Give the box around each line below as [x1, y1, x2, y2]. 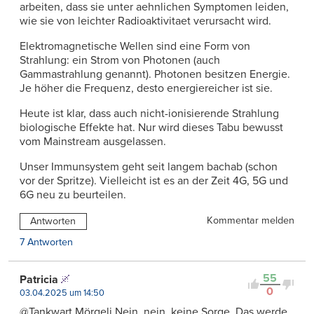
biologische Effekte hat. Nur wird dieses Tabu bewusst [20, 120, 283, 135]
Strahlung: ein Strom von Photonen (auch [20, 53, 220, 67]
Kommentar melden [207, 214, 294, 226]
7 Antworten [20, 235, 73, 248]
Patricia [20, 272, 58, 287]
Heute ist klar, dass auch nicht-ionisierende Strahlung [20, 106, 279, 121]
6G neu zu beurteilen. [20, 187, 126, 202]
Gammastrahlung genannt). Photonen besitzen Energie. [20, 67, 290, 81]
